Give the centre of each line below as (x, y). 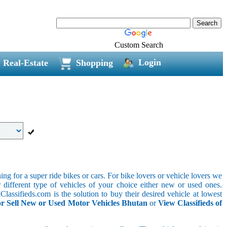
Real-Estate (25, 63)
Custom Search (139, 45)
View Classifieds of (190, 203)
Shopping (94, 63)
